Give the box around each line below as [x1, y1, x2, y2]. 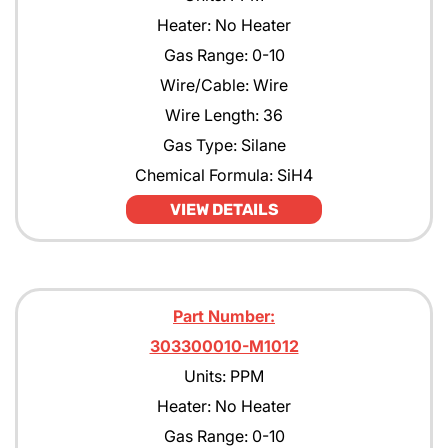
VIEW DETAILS [169, 200, 279, 219]
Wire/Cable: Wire [160, 75, 288, 95]
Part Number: [173, 306, 275, 326]
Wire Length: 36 [165, 105, 283, 125]
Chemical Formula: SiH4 [135, 165, 313, 185]
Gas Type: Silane [162, 135, 286, 155]
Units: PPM [184, 366, 264, 386]
